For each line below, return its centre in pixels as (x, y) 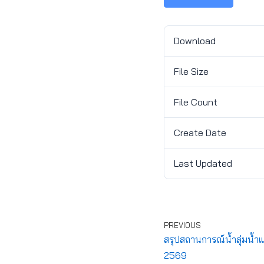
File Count (195, 102)
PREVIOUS (182, 225)
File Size (191, 71)
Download (194, 41)
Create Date (200, 133)
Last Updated (203, 163)
